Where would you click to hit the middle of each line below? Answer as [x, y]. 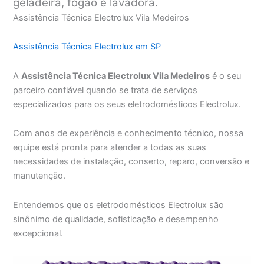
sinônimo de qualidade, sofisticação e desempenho [116, 219]
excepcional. [38, 233]
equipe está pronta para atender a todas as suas [110, 148]
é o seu [226, 76]
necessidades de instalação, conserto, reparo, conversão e [131, 162]
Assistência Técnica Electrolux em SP [87, 47]
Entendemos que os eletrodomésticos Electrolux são [119, 205]
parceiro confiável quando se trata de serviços [105, 90]
